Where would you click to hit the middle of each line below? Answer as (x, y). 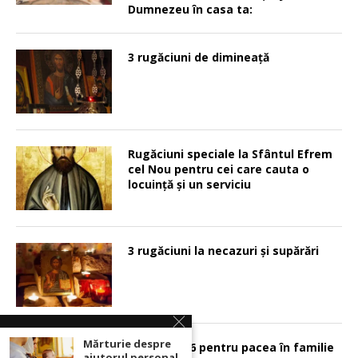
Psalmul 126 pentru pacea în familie (231, 347)
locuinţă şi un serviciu (189, 184)
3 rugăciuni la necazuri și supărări (223, 251)
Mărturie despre (127, 344)
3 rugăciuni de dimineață (199, 57)
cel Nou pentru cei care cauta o (219, 169)
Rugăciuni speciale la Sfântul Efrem (230, 154)
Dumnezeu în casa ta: (190, 9)
